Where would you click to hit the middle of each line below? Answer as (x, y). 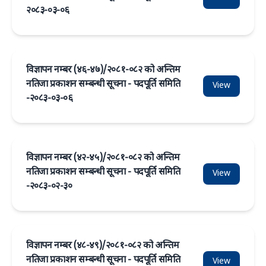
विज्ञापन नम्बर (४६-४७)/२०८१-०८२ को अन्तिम (103, 70)
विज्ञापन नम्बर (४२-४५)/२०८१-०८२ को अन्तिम (103, 158)
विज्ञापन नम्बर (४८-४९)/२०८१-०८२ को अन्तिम (103, 246)
